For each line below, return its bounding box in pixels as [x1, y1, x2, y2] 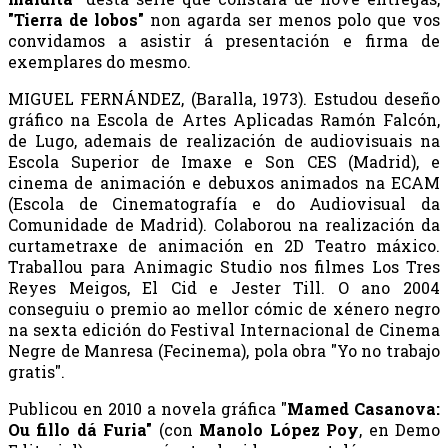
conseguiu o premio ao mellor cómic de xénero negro [8, 297, 440, 319]
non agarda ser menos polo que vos [144, 8, 441, 30]
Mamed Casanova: [287, 397, 440, 419]
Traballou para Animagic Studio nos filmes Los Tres [8, 255, 440, 277]
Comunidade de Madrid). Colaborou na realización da [8, 213, 440, 235]
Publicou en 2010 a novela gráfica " [8, 397, 287, 419]
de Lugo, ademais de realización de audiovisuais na [8, 129, 440, 151]
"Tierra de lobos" [8, 8, 145, 30]
